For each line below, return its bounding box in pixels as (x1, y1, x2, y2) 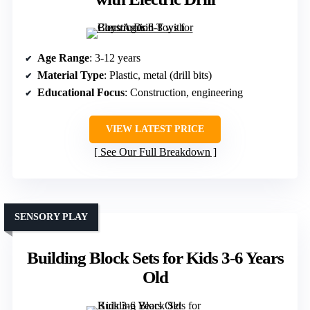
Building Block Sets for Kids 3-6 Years (26, 248, 284, 267)
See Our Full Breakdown (100, 145, 210, 158)
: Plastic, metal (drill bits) (104, 69, 212, 81)
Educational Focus (37, 86, 125, 98)
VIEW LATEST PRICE (106, 123, 204, 134)
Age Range (37, 51, 89, 64)
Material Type (37, 69, 104, 81)
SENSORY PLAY (15, 211, 88, 222)
